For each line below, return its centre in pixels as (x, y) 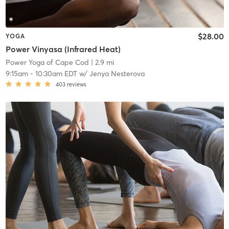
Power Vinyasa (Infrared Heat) (63, 49)
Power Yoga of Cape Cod (47, 63)
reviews (76, 85)
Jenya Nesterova (117, 74)
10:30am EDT (56, 74)
